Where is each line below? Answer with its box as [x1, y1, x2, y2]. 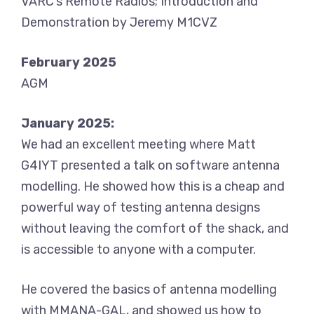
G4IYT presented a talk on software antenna [21, 158, 280, 174]
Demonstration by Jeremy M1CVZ [21, 15, 217, 31]
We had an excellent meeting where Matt [21, 137, 256, 153]
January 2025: [21, 116, 114, 132]
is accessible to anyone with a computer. [21, 242, 256, 258]
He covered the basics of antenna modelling [21, 282, 277, 298]
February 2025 [21, 55, 116, 71]
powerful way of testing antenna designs [21, 200, 260, 216]
